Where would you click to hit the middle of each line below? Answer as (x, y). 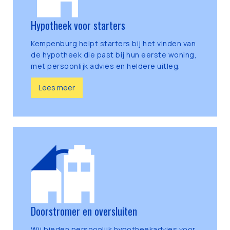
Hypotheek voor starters (78, 25)
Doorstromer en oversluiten (84, 211)
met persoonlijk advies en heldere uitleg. (106, 66)
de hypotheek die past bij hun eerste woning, (114, 55)
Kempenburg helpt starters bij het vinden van (113, 44)
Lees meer (57, 88)
